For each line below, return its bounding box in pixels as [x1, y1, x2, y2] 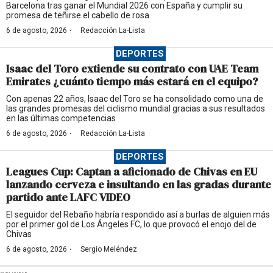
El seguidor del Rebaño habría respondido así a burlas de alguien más [6, 209, 270, 219]
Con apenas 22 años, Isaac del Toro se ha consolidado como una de [6, 93, 263, 104]
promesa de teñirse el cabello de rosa [6, 10, 149, 20]
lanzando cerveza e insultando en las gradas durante [6, 176, 271, 192]
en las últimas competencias [6, 113, 116, 123]
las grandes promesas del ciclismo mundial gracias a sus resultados [6, 103, 265, 113]
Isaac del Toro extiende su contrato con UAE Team [6, 60, 258, 76]
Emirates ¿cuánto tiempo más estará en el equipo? [6, 73, 258, 89]
